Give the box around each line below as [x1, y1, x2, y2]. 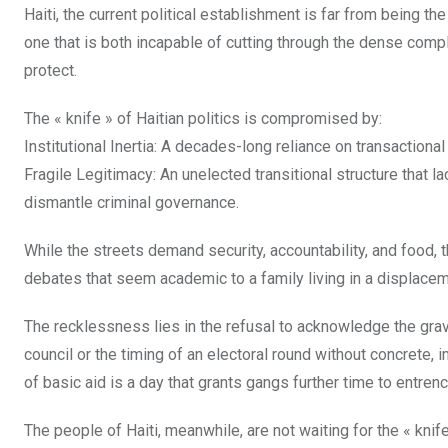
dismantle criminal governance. [24, 192, 239, 212]
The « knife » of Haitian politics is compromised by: [24, 108, 382, 128]
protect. [24, 60, 77, 80]
